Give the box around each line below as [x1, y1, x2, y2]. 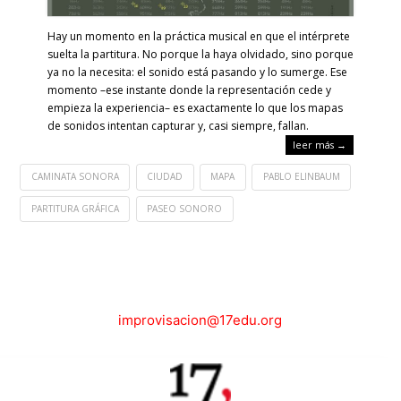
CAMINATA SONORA [30, 169, 119, 183]
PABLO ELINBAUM [262, 169, 340, 183]
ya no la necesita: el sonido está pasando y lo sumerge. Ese [47, 64, 347, 80]
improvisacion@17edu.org [118, 311, 283, 329]
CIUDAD [147, 169, 183, 183]
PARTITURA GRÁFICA [30, 201, 119, 215]
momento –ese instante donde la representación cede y [47, 82, 331, 98]
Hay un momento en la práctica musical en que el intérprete [47, 29, 350, 44]
